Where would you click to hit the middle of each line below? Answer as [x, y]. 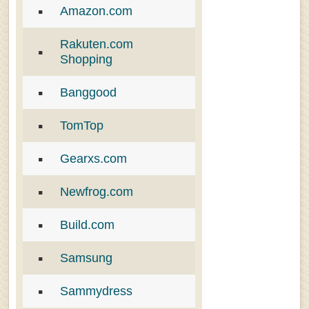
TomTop [82, 126]
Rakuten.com [97, 44]
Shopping [86, 60]
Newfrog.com [97, 192]
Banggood [88, 93]
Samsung [86, 258]
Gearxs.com [93, 159]
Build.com [87, 225]
